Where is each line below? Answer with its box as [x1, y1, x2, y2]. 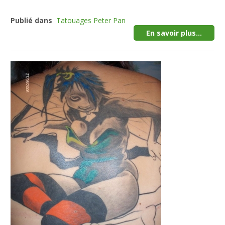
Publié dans [11, 16, 53, 25]
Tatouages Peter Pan [56, 16, 126, 25]
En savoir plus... [146, 28, 202, 38]
